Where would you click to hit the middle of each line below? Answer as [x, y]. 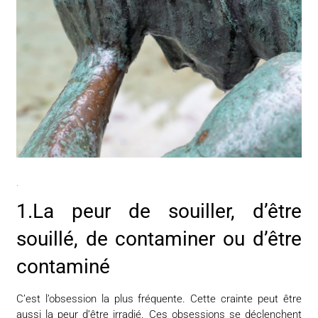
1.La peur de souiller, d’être [159, 211]
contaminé [64, 266]
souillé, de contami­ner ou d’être [159, 238]
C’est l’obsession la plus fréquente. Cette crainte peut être [159, 298]
